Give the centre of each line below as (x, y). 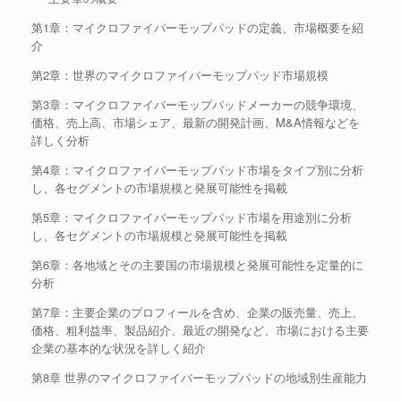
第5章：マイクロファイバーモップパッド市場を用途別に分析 (192, 217)
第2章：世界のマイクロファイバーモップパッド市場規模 (180, 75)
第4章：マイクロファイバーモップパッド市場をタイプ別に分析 (197, 170)
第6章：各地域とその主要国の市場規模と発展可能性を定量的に (197, 264)
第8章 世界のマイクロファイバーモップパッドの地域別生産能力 (199, 377)
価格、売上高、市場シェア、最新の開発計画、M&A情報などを (196, 122)
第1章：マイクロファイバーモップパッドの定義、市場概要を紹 (197, 27)
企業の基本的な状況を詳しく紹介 (119, 348)
